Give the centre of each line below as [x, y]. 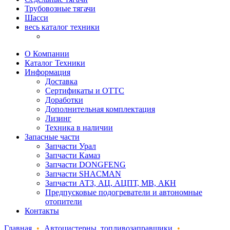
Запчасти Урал [71, 146]
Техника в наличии [79, 128]
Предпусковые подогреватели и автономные [124, 192]
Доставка [61, 81]
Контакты [42, 211]
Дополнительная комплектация [100, 109]
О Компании [47, 54]
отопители [64, 202]
